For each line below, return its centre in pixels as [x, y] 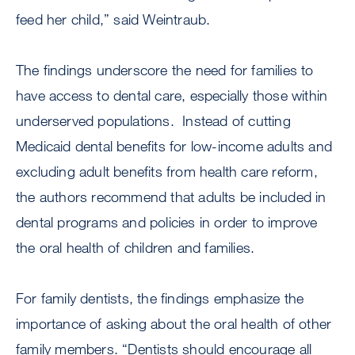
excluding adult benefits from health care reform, [167, 172]
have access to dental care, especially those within [172, 95]
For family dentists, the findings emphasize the [160, 298]
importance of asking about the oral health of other [174, 324]
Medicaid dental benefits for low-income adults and [174, 146]
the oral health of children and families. [136, 248]
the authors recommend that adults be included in [171, 197]
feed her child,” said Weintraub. [115, 19]
